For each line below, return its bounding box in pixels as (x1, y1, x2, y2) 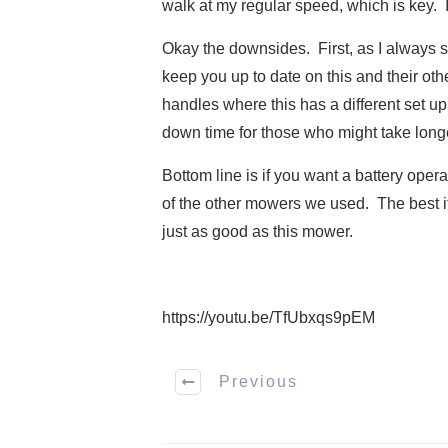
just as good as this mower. (162, 222, 353, 240)
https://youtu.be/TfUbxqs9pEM (162, 308, 375, 326)
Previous (219, 373, 298, 391)
